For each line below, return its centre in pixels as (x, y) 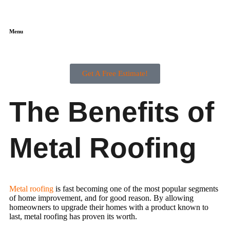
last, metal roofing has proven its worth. (73, 216)
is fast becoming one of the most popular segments (136, 189)
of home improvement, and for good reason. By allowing (101, 198)
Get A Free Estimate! (115, 73)
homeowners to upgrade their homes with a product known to (109, 207)
